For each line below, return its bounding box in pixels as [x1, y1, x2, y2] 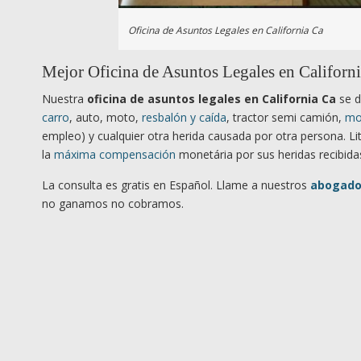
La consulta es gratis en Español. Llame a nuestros [42, 176, 310, 193]
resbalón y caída [142, 109, 226, 125]
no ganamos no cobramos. [42, 195, 184, 211]
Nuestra [42, 90, 87, 106]
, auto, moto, [69, 109, 142, 125]
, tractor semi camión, [226, 109, 345, 125]
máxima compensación [54, 146, 176, 162]
